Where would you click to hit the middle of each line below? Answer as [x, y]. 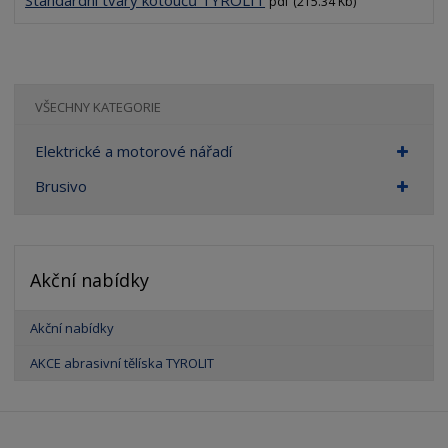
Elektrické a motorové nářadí [134, 151]
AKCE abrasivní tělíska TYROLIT [122, 363]
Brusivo [61, 186]
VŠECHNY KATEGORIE [98, 106]
